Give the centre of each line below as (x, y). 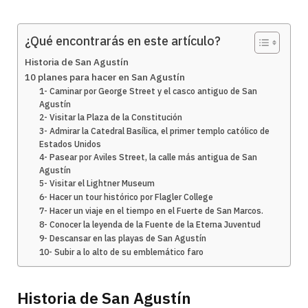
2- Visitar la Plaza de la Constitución (111, 118)
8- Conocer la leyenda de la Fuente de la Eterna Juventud (150, 225)
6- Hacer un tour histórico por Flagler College (126, 197)
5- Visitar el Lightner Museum (97, 184)
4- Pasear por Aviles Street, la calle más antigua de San (148, 157)
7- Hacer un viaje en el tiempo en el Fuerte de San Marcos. (152, 211)
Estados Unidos (70, 144)
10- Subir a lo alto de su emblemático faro (122, 252)
